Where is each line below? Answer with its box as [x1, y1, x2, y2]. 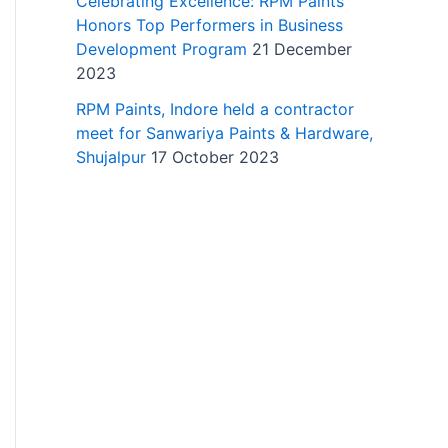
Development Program [76, 38, 247, 59]
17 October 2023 [151, 146, 279, 167]
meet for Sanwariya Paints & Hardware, [76, 122, 373, 143]
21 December [252, 38, 352, 59]
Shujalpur [76, 146, 146, 167]
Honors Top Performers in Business [76, 14, 343, 35]
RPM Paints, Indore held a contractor [76, 98, 354, 119]
